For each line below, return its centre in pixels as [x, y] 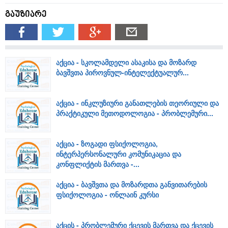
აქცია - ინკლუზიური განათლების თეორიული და [137, 103]
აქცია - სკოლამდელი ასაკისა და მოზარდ [126, 62]
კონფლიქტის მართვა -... [98, 164]
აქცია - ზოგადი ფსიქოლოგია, [107, 144]
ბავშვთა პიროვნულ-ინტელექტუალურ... [122, 73]
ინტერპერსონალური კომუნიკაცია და [119, 154]
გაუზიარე [26, 15]
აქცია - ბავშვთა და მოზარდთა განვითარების [132, 184]
